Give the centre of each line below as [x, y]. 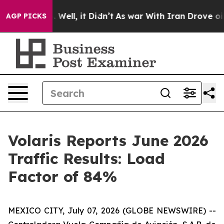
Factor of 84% [62, 176]
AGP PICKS [26, 16]
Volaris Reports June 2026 [108, 140]
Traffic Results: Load [86, 158]
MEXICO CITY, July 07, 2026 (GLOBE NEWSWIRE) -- [112, 210]
